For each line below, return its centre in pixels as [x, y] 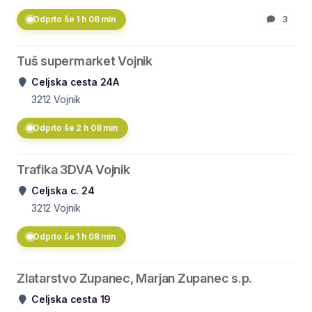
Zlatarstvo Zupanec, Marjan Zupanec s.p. [135, 278]
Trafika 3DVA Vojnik [73, 170]
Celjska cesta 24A [76, 82]
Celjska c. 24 [63, 190]
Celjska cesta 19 [71, 299]
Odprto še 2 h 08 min [75, 128]
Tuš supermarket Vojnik [85, 61]
